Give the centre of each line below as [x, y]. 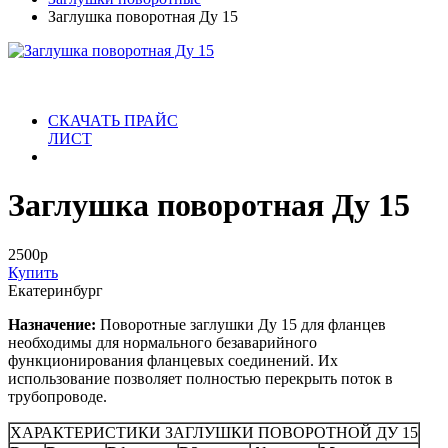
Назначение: [54, 324]
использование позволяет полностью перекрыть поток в [200, 378]
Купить [33, 272]
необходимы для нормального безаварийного [162, 342]
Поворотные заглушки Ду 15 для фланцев [243, 324]
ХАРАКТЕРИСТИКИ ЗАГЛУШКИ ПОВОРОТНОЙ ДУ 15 [214, 432]
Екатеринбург [55, 290]
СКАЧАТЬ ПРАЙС [113, 120]
